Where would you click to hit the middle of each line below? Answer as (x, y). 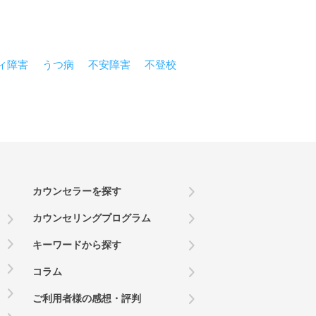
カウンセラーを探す (77, 191)
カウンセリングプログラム (91, 218)
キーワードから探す (77, 245)
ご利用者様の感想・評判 (86, 298)
